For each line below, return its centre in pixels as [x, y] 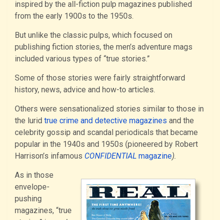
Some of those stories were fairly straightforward [100, 78]
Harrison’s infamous [50, 156]
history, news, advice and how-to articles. [85, 89]
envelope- [32, 187]
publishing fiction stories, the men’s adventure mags [104, 47]
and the [180, 120]
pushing [28, 198]
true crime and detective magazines [106, 120]
